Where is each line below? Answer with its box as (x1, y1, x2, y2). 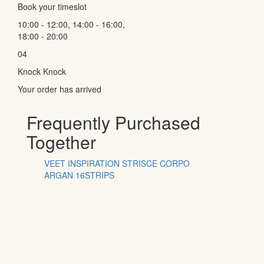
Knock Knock (18, 65, 66, 77)
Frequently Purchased (27, 109, 200, 135)
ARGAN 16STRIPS (44, 169, 114, 181)
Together (27, 128, 96, 154)
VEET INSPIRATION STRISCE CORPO (44, 157, 190, 169)
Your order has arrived (18, 82, 101, 95)
